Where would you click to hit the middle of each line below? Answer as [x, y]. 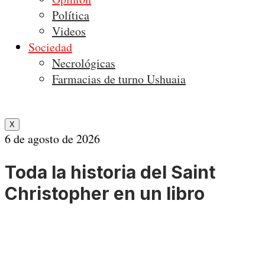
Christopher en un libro [105, 193]
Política [71, 15]
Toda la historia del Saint [110, 172]
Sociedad [50, 47]
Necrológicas [84, 63]
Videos [69, 31]
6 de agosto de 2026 [52, 139]
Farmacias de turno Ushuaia [119, 79]
